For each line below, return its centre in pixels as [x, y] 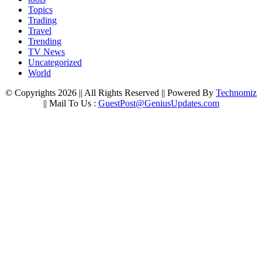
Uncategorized [55, 63]
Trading [42, 20]
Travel [40, 31]
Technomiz [236, 93]
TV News [46, 52]
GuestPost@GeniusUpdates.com [158, 104]
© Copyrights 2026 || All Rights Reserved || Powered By [111, 93]
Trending [45, 42]
